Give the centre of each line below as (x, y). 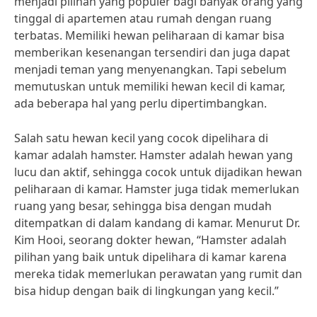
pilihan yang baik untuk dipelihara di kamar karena (150, 257)
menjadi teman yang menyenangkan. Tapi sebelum (150, 69)
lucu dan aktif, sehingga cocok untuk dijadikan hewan (158, 172)
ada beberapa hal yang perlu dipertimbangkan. (140, 103)
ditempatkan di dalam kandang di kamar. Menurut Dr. (157, 223)
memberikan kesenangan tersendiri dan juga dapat (152, 52)
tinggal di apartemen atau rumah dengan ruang (143, 18)
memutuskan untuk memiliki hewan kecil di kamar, (150, 86)
